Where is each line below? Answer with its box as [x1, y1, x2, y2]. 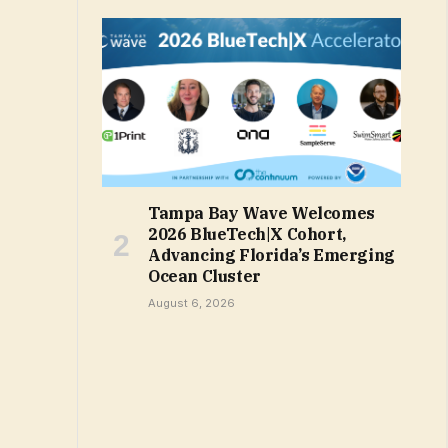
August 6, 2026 [148, 295, 235, 310]
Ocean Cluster [148, 265, 261, 286]
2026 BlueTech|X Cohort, [148, 223, 346, 244]
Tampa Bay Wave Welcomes [148, 202, 375, 223]
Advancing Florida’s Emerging [148, 244, 395, 265]
